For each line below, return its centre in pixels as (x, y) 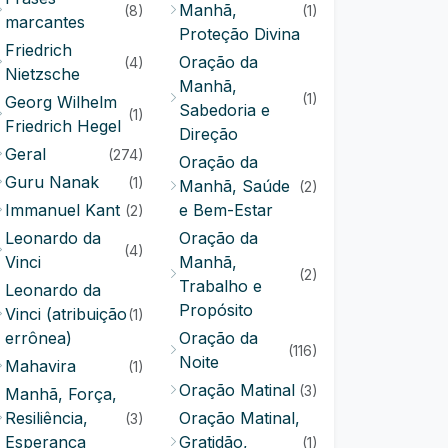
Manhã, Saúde (234, 186)
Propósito (216, 310)
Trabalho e (220, 286)
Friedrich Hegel (63, 126)
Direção (208, 134)
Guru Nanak (52, 182)
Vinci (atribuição (66, 314)
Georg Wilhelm (61, 102)
